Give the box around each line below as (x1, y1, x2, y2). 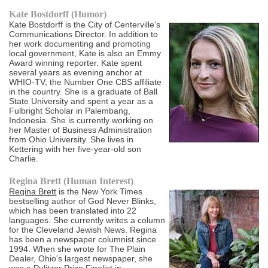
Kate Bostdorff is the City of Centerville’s (9, 20, 161, 30)
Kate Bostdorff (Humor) (9, 9, 107, 20)
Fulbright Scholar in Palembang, (9, 106, 131, 116)
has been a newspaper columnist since (9, 234, 157, 245)
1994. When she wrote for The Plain (9, 244, 146, 254)
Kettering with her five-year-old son (9, 144, 142, 154)
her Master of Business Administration (9, 125, 153, 135)
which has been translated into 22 (9, 206, 137, 216)
